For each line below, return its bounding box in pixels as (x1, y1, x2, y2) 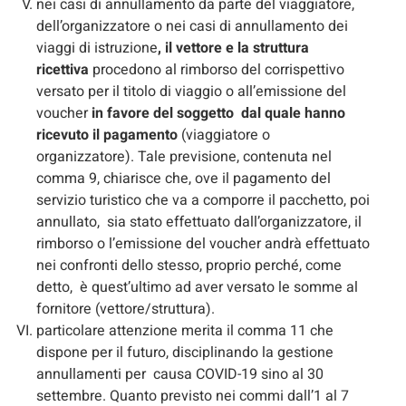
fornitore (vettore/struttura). (36, 297, 215, 320)
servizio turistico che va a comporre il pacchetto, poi (36, 188, 370, 211)
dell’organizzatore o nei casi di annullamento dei (36, 14, 348, 37)
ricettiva (36, 58, 92, 81)
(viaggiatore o (181, 123, 270, 146)
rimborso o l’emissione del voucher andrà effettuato (36, 232, 370, 255)
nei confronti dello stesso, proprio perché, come (36, 254, 342, 276)
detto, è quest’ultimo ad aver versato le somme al (36, 275, 358, 298)
